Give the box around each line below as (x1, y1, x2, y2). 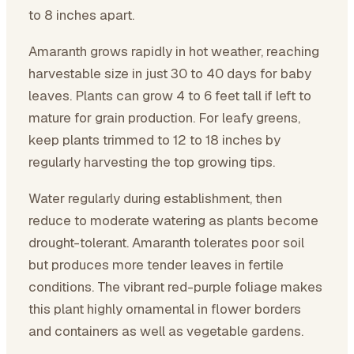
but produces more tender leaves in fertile (28, 256, 284, 273)
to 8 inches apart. (28, 6, 134, 24)
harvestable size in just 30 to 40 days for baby (28, 65, 311, 82)
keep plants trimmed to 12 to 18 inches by (28, 131, 281, 149)
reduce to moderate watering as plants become (28, 212, 318, 229)
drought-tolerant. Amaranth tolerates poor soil (28, 234, 304, 251)
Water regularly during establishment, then (28, 190, 282, 207)
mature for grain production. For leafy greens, (28, 109, 300, 126)
